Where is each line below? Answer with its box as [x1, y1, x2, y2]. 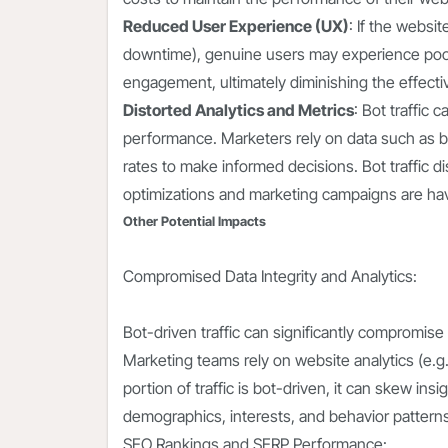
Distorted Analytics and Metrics [123, 100, 354, 121]
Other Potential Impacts [123, 213, 266, 230]
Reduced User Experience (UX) [123, 16, 349, 37]
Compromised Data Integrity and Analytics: [123, 266, 417, 287]
